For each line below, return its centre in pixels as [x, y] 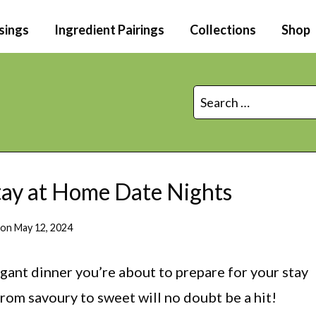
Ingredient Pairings [109, 30]
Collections [223, 30]
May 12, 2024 [44, 228]
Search [212, 96]
